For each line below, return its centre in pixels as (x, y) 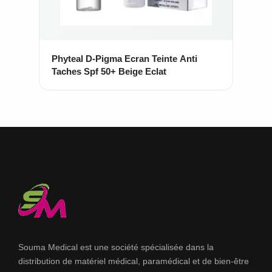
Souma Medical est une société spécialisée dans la (116, 247)
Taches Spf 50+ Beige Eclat (109, 71)
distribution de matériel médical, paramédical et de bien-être (134, 261)
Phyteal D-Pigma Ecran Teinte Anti (124, 59)
